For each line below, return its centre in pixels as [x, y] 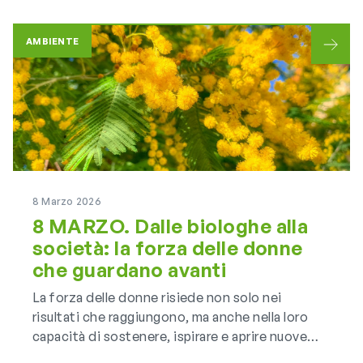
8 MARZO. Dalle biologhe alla [171, 226]
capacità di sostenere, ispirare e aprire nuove [170, 336]
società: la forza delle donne [168, 248]
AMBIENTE [53, 41]
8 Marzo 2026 [67, 201]
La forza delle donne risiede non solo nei [157, 297]
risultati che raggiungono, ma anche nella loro [171, 317]
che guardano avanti [130, 270]
